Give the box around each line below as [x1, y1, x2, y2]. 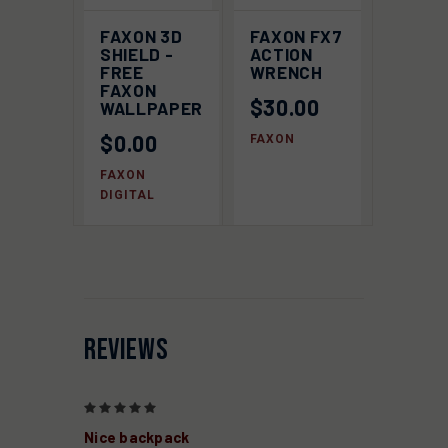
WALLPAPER [100, 97, 204, 118]
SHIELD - [100, 43, 174, 64]
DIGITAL [100, 187, 155, 202]
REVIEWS [84, 331, 169, 368]
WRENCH [249, 61, 323, 82]
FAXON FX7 [249, 25, 343, 46]
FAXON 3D [100, 25, 183, 46]
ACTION [249, 43, 313, 64]
